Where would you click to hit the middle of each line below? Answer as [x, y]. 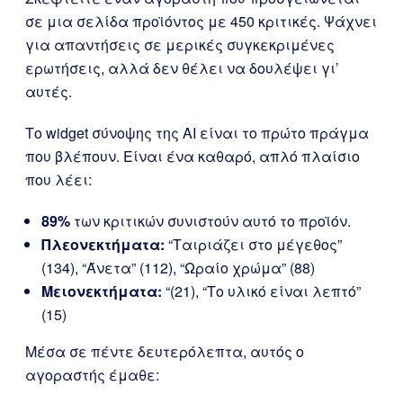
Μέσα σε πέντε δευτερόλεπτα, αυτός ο [165, 351]
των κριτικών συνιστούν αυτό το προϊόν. [210, 221]
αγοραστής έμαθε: [92, 375]
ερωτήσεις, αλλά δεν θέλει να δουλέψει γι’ [182, 68]
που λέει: [58, 179]
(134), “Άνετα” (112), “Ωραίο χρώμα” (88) [178, 268]
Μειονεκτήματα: [102, 291]
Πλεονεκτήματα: [103, 244]
